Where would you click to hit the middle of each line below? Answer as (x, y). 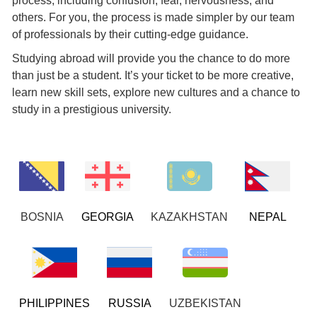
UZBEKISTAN (206, 304)
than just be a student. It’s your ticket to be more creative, (153, 76)
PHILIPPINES (55, 304)
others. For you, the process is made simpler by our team (154, 18)
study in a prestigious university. (92, 110)
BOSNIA (42, 217)
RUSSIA (129, 304)
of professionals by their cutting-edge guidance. (131, 35)
